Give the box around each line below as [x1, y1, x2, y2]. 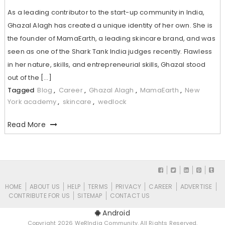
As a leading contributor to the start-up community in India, [7, 7, 204, 17]
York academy [7, 96, 57, 106]
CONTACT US [109, 191, 150, 200]
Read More [7, 119, 48, 130]
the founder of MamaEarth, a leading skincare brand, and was [7, 33, 215, 43]
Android [100, 207, 130, 218]
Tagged [7, 85, 36, 95]
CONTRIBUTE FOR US [8, 191, 70, 200]
